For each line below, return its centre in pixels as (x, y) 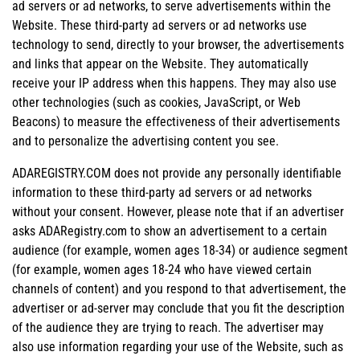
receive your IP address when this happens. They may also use (174, 83)
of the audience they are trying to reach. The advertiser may (168, 327)
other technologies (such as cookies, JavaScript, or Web (156, 102)
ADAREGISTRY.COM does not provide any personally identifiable (177, 173)
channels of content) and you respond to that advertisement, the (179, 288)
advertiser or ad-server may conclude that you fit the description (178, 308)
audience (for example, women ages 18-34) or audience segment (180, 250)
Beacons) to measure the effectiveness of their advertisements (176, 121)
